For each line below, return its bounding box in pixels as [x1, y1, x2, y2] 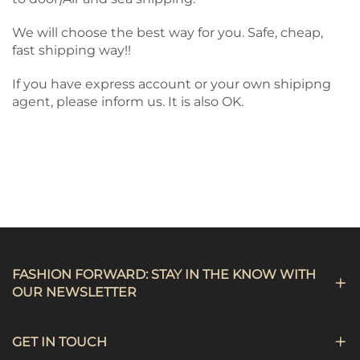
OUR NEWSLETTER [12, 284, 137, 301]
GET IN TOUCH [12, 334, 107, 350]
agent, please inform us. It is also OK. [12, 94, 243, 110]
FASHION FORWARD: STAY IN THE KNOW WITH [12, 267, 316, 283]
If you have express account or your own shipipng [12, 76, 331, 92]
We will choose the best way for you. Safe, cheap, [12, 25, 323, 41]
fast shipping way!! [12, 43, 131, 59]
